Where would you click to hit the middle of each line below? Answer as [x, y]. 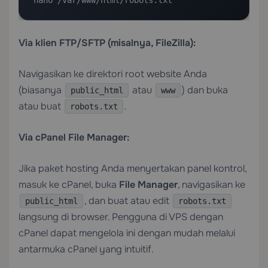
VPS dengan [196, 217]
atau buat [41, 106]
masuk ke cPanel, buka [69, 185]
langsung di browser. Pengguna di [94, 217]
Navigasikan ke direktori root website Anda [113, 74]
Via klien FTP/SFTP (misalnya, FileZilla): [107, 43]
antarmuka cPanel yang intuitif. [86, 249]
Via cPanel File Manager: [74, 137]
